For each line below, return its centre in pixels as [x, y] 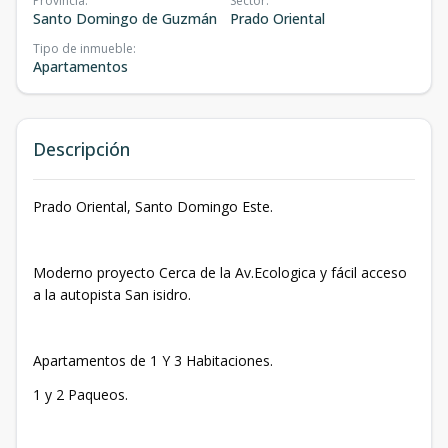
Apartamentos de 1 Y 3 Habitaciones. [153, 361]
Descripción [81, 149]
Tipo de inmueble [83, 49]
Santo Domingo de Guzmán [125, 19]
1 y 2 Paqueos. [82, 395]
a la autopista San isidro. [112, 295]
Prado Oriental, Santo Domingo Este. [153, 207]
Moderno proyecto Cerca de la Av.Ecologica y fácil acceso [220, 273]
